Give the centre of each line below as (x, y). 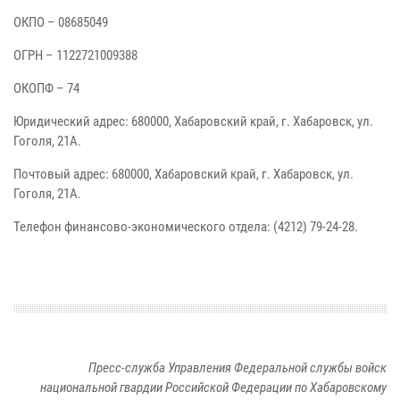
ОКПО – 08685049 (61, 23)
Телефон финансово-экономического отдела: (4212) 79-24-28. (186, 227)
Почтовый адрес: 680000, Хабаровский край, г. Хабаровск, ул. (183, 175)
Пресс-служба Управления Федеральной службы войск (237, 368)
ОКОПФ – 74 (46, 89)
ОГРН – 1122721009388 (75, 56)
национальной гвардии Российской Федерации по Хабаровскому (213, 388)
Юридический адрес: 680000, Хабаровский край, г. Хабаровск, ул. (193, 122)
